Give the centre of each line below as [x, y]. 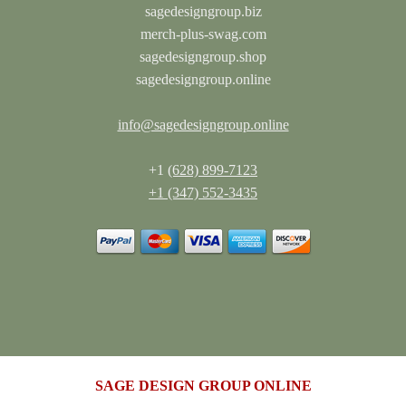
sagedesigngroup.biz [203, 11]
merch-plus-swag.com [203, 34]
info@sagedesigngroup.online [203, 125]
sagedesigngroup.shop [203, 57]
